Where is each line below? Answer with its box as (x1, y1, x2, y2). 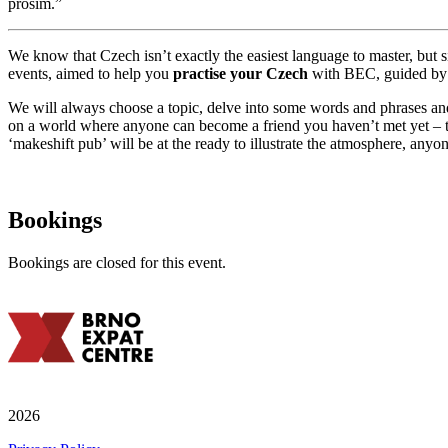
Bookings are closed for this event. (8, 253, 226, 271)
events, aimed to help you (8, 64, 173, 82)
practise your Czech (173, 64, 312, 82)
